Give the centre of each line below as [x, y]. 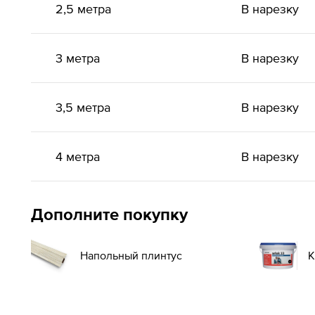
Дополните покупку [109, 214]
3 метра [78, 58]
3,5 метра [83, 107]
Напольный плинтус [131, 255]
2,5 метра [83, 9]
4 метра [78, 156]
